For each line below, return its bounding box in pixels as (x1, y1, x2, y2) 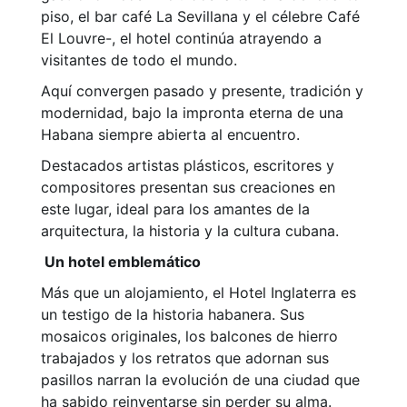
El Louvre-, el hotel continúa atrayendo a (41, 29, 322, 48)
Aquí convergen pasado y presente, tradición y (41, 82, 363, 101)
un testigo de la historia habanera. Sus (41, 305, 304, 324)
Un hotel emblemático (45, 253, 201, 272)
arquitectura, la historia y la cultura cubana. (41, 222, 339, 241)
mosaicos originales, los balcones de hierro (41, 327, 338, 346)
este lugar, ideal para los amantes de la (41, 200, 310, 219)
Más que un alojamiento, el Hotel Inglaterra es (41, 283, 356, 303)
